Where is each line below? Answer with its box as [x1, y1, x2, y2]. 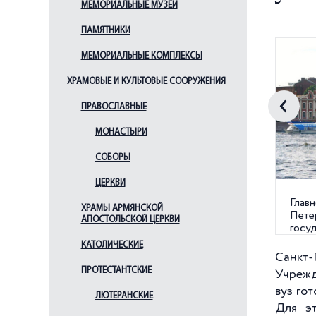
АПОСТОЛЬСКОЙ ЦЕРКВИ [80, 215, 180, 224]
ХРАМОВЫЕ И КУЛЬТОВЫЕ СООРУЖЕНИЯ [66, 77, 226, 86]
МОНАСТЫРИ [95, 128, 147, 137]
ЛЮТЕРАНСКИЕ [95, 291, 153, 300]
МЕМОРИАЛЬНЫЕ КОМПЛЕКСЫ [80, 51, 202, 61]
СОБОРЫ [95, 153, 130, 162]
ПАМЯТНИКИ [80, 26, 130, 35]
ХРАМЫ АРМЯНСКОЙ [80, 204, 163, 213]
